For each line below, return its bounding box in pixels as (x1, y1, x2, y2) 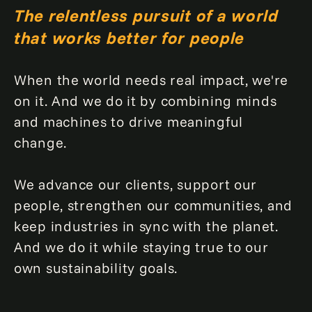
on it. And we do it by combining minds (14, 92, 277, 109)
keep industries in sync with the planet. (14, 217, 279, 235)
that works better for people (14, 27, 245, 48)
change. (14, 134, 68, 151)
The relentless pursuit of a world (14, 5, 279, 26)
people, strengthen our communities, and (14, 196, 293, 214)
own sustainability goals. (14, 259, 178, 276)
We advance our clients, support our (14, 175, 258, 193)
